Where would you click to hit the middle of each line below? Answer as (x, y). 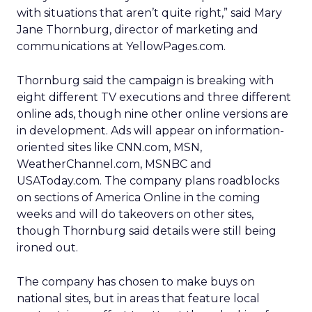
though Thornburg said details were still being (147, 231)
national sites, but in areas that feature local (138, 298)
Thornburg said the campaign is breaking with (145, 80)
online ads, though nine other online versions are (153, 114)
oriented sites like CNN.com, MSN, (109, 147)
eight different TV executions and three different (154, 97)
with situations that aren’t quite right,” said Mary (149, 13)
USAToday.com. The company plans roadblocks (148, 181)
